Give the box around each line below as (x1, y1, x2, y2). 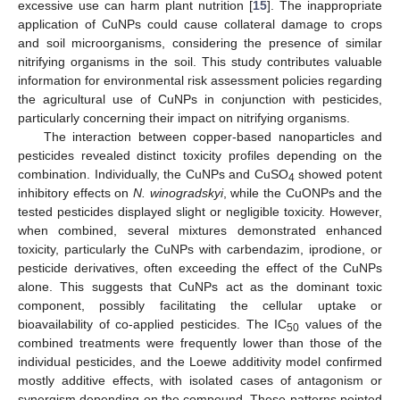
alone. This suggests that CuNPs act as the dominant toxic (18, 279, 382, 295)
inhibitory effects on (18, 186, 133, 201)
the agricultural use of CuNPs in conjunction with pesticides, (18, 92, 382, 107)
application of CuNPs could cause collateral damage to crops (18, 17, 382, 32)
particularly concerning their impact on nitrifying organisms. (18, 111, 350, 126)
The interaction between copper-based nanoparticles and (43, 129, 382, 145)
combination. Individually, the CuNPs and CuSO (18, 167, 288, 182)
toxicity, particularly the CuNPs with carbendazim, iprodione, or (18, 242, 382, 257)
